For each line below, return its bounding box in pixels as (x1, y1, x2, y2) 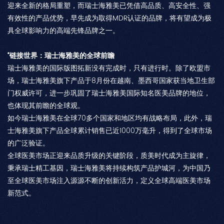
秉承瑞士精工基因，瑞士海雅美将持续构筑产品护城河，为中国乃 (7, 162, 210, 174)
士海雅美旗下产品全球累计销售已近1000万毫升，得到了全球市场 (7, 124, 212, 136)
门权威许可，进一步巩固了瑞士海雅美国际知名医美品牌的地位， (7, 87, 210, 99)
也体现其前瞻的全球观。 (7, 99, 84, 111)
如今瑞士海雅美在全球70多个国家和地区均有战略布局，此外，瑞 (7, 112, 212, 124)
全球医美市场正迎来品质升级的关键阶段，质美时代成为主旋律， (7, 149, 210, 161)
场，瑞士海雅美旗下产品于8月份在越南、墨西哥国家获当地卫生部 (7, 74, 215, 86)
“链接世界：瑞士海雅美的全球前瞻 (7, 49, 114, 61)
